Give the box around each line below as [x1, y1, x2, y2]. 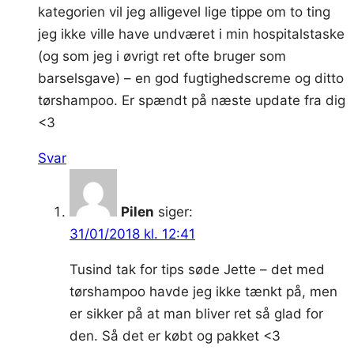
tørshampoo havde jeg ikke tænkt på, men [70, 283, 337, 299]
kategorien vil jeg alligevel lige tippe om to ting [38, 3, 330, 20]
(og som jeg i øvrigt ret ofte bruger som [38, 47, 286, 64]
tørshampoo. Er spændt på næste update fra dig [38, 92, 345, 108]
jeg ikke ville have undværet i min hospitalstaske [38, 25, 345, 42]
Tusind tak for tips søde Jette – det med [70, 261, 325, 277]
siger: [158, 203, 193, 220]
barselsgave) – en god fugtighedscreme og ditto [38, 70, 344, 86]
